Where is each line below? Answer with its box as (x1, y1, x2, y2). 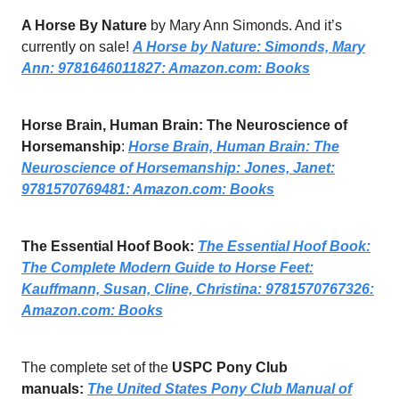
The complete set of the (21, 360, 172, 376)
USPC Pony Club (172, 360, 288, 376)
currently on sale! (21, 39, 133, 55)
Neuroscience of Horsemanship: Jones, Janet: (21, 160, 335, 176)
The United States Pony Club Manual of (87, 381, 352, 397)
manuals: (21, 381, 84, 397)
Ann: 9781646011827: (21, 61, 168, 77)
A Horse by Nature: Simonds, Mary (133, 39, 365, 55)
